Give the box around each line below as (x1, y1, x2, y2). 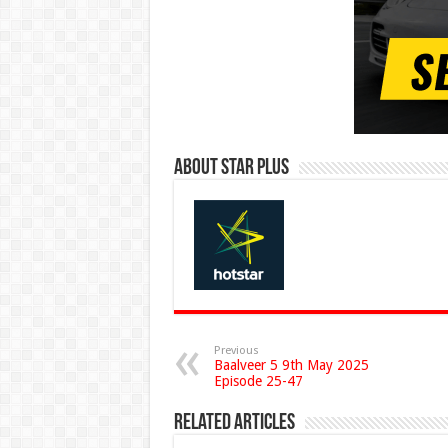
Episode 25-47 (213, 373, 303, 390)
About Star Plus (173, 157, 289, 181)
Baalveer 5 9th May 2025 (213, 357, 369, 374)
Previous (213, 344, 259, 358)
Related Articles (173, 412, 295, 436)
